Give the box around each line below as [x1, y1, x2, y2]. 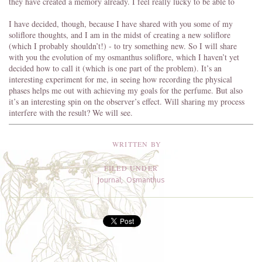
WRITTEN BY [112, 139, 161, 149]
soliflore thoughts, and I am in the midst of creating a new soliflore [9, 29, 230, 40]
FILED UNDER [104, 163, 158, 173]
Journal [98, 174, 121, 185]
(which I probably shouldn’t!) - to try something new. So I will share [9, 40, 237, 51]
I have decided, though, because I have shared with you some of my [9, 18, 233, 29]
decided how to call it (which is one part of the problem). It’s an [9, 62, 222, 74]
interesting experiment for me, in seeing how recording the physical [9, 73, 232, 85]
